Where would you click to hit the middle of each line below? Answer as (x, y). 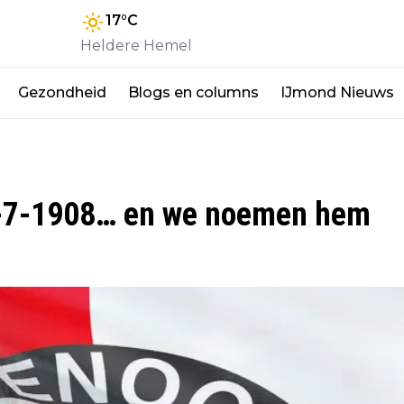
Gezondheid (62, 92)
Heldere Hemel (136, 45)
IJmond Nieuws (337, 92)
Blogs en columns (193, 92)
